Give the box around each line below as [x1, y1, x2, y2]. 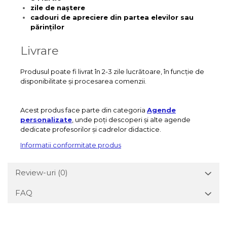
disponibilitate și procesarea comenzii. [20, 77, 146, 85]
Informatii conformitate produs [20, 141, 121, 149]
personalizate [20, 116, 72, 124]
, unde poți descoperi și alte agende [72, 116, 191, 124]
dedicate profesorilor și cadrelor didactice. [20, 125, 161, 133]
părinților [30, 23, 64, 31]
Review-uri [15, 168, 58, 177]
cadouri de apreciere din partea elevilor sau [30, 13, 194, 21]
